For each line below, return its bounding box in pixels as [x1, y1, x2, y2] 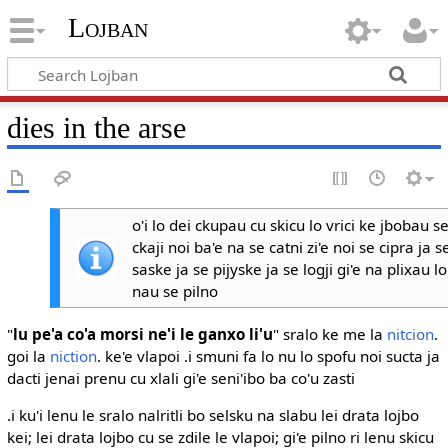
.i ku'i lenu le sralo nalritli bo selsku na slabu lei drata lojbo [6, 405, 419, 426]
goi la [6, 346, 50, 366]
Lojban [67, 12, 148, 44]
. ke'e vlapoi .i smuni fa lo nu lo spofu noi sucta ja [96, 346, 440, 366]
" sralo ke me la [272, 324, 387, 344]
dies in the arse [6, 110, 186, 145]
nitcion [386, 324, 434, 344]
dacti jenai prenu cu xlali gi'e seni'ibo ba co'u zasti [6, 368, 355, 388]
